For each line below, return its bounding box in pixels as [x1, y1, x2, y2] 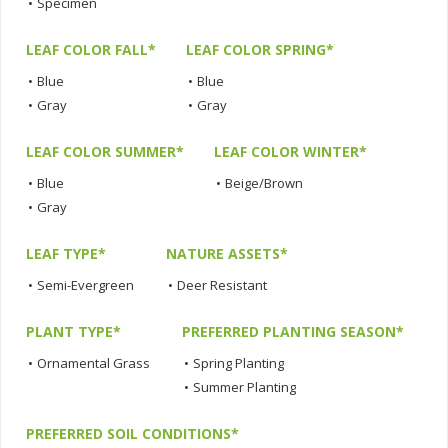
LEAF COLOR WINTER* [214, 142, 367, 162]
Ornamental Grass [37, 354, 150, 373]
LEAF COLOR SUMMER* [26, 142, 184, 162]
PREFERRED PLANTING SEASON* [182, 322, 404, 342]
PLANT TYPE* [26, 322, 121, 342]
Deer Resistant [177, 276, 267, 295]
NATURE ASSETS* [166, 244, 288, 264]
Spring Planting [193, 354, 284, 373]
